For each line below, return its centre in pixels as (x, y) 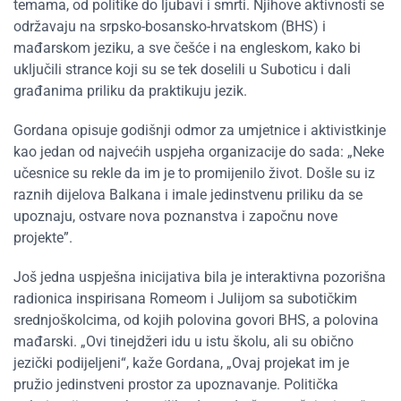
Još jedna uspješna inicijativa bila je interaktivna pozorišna (200, 277)
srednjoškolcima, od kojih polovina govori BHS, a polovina (196, 320)
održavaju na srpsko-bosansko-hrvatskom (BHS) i (170, 26)
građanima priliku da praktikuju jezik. (130, 91)
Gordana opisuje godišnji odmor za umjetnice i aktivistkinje (200, 130)
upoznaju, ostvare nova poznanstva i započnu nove (175, 216)
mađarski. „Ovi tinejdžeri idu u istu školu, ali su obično (183, 341)
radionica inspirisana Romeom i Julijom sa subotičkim (185, 299)
